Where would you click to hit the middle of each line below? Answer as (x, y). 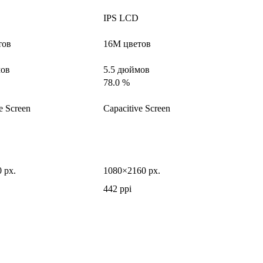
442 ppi (117, 189)
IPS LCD (121, 18)
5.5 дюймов (127, 70)
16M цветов (127, 44)
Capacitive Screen (137, 109)
